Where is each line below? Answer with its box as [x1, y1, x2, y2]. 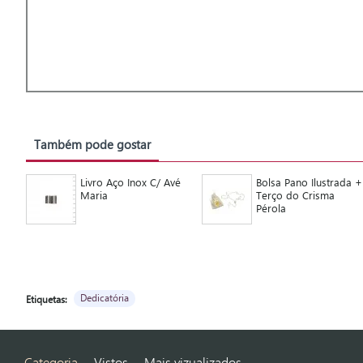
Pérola [255, 201, 286, 215]
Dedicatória [80, 291, 129, 304]
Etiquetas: [26, 292, 67, 305]
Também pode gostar [34, 136, 151, 152]
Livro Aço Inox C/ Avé [79, 175, 181, 189]
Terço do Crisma [255, 188, 335, 202]
